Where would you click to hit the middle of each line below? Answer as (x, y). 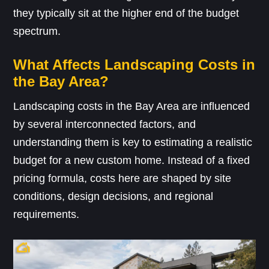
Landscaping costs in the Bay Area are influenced (132, 106)
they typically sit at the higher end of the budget (126, 13)
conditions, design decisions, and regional (113, 196)
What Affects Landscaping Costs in (134, 64)
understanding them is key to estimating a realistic (133, 142)
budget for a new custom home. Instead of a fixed (132, 160)
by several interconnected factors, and (105, 124)
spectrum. (37, 31)
